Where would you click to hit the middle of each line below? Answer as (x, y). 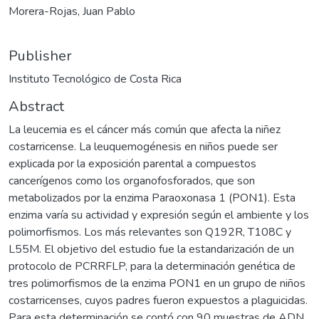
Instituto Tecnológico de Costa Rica (95, 79)
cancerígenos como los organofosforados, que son (132, 181)
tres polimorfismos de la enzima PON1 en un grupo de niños (157, 283)
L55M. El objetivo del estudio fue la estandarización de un (151, 249)
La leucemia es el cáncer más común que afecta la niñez (145, 129)
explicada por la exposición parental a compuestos (132, 163)
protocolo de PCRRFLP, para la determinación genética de (152, 266)
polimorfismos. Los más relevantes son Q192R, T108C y (150, 232)
